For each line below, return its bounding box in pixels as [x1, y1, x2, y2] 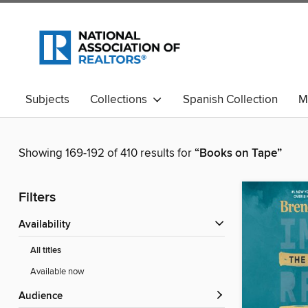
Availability [25, 219, 71, 232]
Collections [90, 92, 153, 107]
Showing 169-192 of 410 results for [19, 146, 195, 162]
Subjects [25, 92, 69, 107]
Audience [25, 290, 63, 303]
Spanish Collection [183, 92, 278, 107]
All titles [30, 245, 61, 257]
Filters [19, 189, 56, 207]
